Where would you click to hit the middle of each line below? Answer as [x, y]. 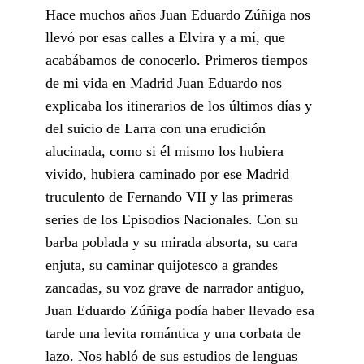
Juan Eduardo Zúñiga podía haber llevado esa [180, 310]
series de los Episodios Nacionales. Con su [172, 219]
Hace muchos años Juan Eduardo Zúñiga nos [178, 14]
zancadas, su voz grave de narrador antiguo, [175, 287]
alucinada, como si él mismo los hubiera [165, 151]
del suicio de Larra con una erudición [156, 128]
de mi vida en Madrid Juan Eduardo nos [164, 82]
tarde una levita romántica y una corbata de [173, 333]
